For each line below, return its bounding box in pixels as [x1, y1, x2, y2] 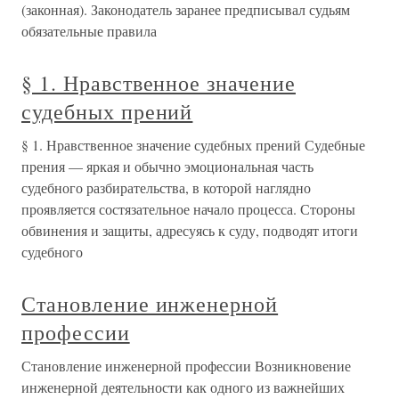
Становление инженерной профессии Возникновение [21, 356, 351, 375]
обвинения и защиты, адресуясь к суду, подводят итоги [21, 221, 358, 240]
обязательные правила [21, 21, 157, 40]
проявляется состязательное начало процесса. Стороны [21, 199, 355, 218]
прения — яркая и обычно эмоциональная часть [21, 157, 313, 175]
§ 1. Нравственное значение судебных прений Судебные [21, 135, 365, 154]
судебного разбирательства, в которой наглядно [21, 178, 311, 197]
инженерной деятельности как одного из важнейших [21, 378, 345, 396]
